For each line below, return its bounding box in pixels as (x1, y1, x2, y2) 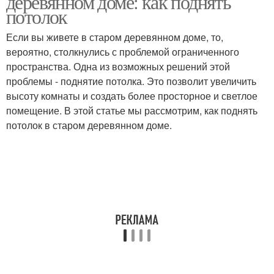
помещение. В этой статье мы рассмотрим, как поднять (6, 103, 257, 117)
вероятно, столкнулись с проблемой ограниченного (6, 45, 239, 59)
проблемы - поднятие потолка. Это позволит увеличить (6, 74, 256, 88)
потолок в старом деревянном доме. (6, 118, 172, 132)
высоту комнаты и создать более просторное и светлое (6, 89, 257, 103)
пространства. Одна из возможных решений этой (6, 59, 230, 73)
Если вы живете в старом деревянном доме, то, (6, 30, 223, 44)
